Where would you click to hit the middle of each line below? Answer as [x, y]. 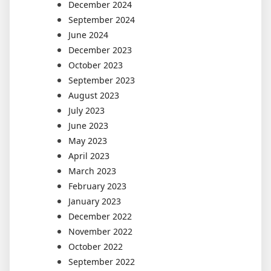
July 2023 [87, 110]
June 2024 [88, 35]
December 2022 [100, 216]
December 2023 [100, 50]
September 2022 [102, 262]
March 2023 [92, 171]
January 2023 [95, 201]
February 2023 [97, 186]
